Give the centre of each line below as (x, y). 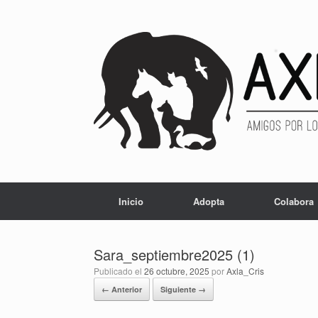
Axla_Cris (245, 271)
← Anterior (122, 289)
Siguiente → (183, 289)
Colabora (294, 201)
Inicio (131, 201)
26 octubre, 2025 (177, 271)
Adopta (209, 201)
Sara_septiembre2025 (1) (174, 254)
